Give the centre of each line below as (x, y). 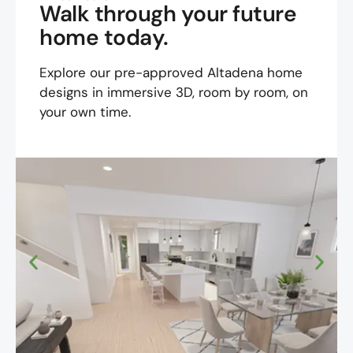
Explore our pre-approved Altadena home (171, 72)
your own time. (85, 112)
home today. (104, 37)
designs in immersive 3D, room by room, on (174, 92)
